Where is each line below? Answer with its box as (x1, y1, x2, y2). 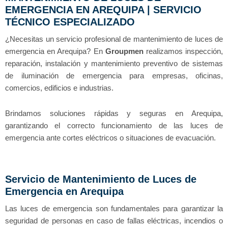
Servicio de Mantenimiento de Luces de (5, 173, 196, 185)
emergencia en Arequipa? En (5, 47, 105, 56)
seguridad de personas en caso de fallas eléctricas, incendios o (5, 216, 223, 225)
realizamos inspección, (143, 47, 223, 56)
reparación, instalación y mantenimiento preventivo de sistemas (5, 59, 223, 68)
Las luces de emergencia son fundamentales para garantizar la (5, 204, 223, 213)
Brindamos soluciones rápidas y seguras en (5, 109, 191, 118)
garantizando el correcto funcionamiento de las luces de (5, 121, 223, 130)
